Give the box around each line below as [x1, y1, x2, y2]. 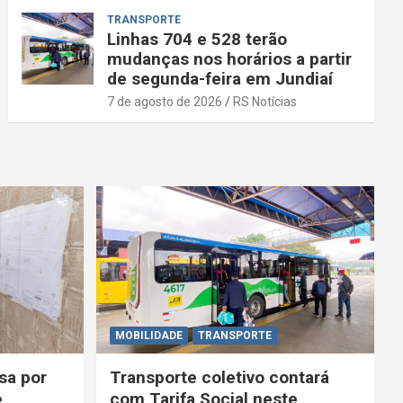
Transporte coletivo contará [109, 366, 329, 388]
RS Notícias [233, 94, 298, 110]
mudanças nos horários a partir [107, 49, 353, 70]
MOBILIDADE [114, 328, 183, 342]
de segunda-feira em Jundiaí [107, 68, 334, 90]
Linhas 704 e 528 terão [107, 29, 288, 50]
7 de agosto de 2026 [107, 94, 223, 110]
